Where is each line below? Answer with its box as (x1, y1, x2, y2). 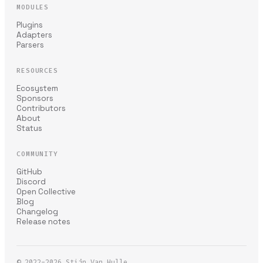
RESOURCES (16, 66, 58, 75)
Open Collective (16, 187, 76, 197)
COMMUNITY (16, 150, 58, 159)
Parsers (16, 40, 44, 50)
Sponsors (16, 93, 53, 103)
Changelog (16, 207, 58, 217)
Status (16, 123, 42, 133)
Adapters (16, 30, 52, 40)
